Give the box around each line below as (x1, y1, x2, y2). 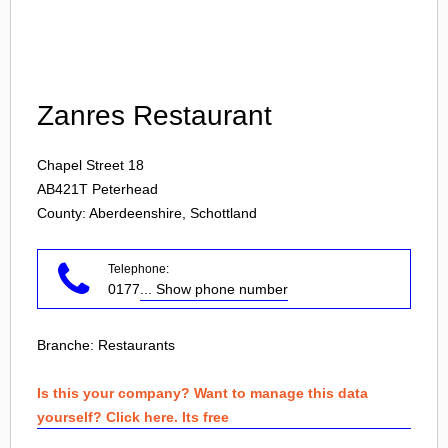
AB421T (37, 181, 88, 197)
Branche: (37, 337, 98, 353)
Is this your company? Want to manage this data (37, 385, 368, 401)
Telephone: (108, 262, 169, 276)
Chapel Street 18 (37, 157, 144, 173)
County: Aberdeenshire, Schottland (37, 205, 257, 221)
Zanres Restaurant (37, 100, 272, 131)
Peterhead (92, 181, 158, 197)
